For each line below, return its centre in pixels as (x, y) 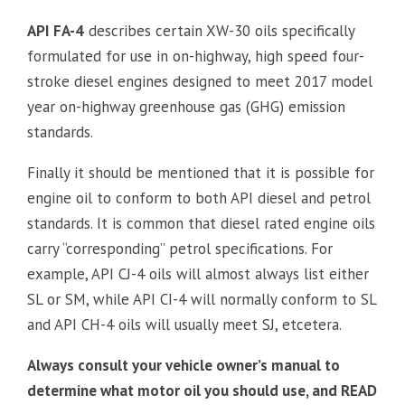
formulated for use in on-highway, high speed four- (196, 56)
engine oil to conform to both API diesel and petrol (199, 198)
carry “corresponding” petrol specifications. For (180, 248)
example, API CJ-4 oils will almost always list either (198, 273)
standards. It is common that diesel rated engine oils (201, 223)
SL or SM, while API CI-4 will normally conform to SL (202, 299)
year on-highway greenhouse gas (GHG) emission (186, 106)
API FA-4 (56, 30)
